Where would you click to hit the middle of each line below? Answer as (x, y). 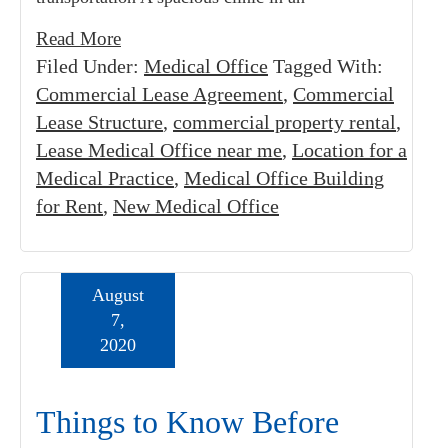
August (118, 295)
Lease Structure (99, 122)
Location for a (349, 150)
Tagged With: (328, 66)
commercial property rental (284, 122)
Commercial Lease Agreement (159, 94)
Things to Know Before (187, 422)
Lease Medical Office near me (159, 150)
